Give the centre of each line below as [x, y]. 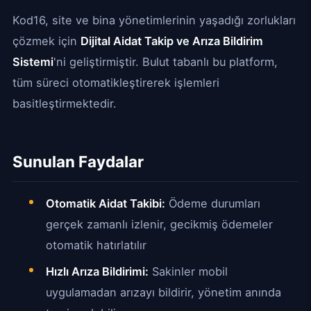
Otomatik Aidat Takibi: [106, 203]
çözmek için [47, 41]
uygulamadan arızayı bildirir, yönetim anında [163, 292]
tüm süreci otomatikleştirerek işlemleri [116, 83]
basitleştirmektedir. [65, 103]
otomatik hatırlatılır [96, 245]
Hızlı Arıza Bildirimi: [97, 271]
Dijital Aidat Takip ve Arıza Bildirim [172, 41]
